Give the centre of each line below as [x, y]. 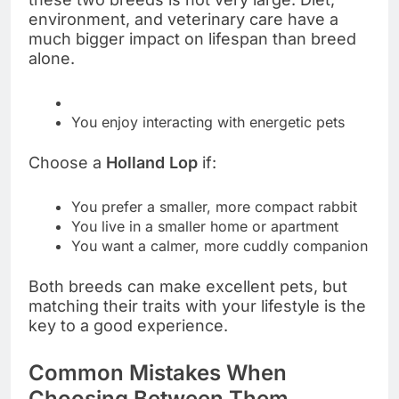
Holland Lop [152, 163]
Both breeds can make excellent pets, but [188, 287]
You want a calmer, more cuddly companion [220, 246]
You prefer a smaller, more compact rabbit [214, 207]
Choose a [67, 163]
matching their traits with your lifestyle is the [197, 306]
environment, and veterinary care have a [183, 20]
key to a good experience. [128, 326]
